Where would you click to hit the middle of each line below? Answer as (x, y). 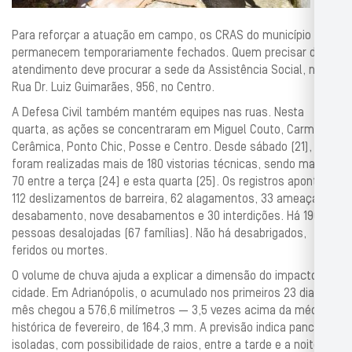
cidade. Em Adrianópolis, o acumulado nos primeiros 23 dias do (174, 293)
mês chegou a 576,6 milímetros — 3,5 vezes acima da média (169, 311)
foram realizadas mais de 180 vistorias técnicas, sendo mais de (176, 165)
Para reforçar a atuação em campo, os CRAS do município (161, 36)
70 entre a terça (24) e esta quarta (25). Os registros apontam (173, 182)
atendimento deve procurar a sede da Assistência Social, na (167, 70)
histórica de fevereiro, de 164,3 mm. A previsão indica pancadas (176, 328)
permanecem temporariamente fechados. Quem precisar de (167, 53)
